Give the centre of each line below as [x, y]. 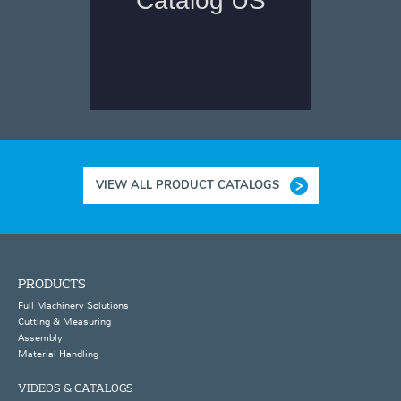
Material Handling [58, 354]
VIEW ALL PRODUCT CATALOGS [187, 185]
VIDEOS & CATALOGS [76, 387]
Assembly [40, 338]
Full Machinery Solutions [73, 305]
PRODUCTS [52, 283]
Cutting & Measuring [64, 321]
